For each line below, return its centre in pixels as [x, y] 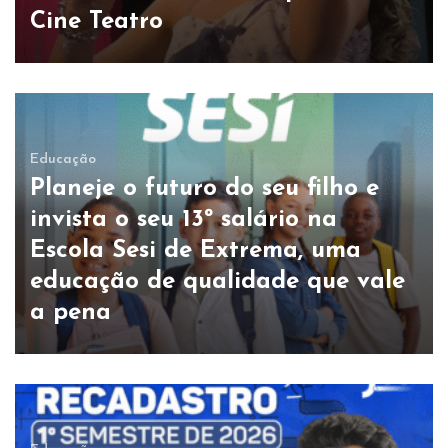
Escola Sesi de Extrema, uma [195, 250]
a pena [70, 312]
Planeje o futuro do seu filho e [204, 188]
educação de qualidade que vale [217, 281]
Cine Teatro [96, 21]
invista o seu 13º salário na [183, 219]
